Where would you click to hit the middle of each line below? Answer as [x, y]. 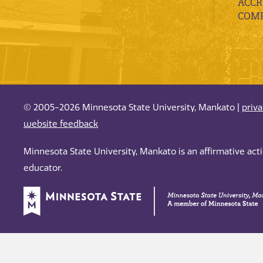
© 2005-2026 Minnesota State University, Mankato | [133, 107]
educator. [43, 168]
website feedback [61, 124]
